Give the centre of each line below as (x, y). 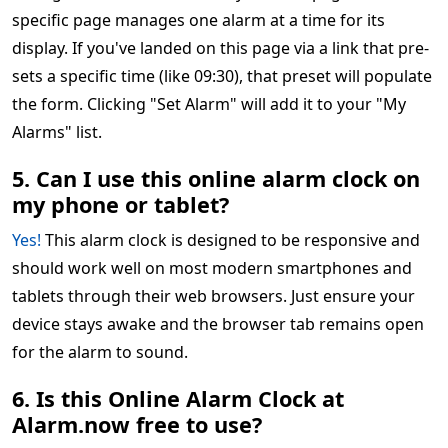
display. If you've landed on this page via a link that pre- (220, 48)
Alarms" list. (57, 132)
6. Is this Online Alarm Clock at (178, 398)
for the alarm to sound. (100, 352)
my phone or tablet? (120, 204)
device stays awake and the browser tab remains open (218, 324)
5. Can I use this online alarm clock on (216, 178)
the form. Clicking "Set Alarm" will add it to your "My (209, 104)
